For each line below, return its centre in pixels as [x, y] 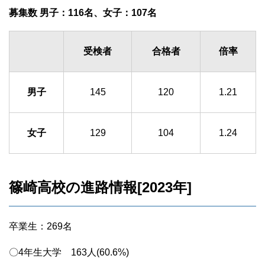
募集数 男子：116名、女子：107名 [83, 13]
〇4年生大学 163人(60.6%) [69, 253]
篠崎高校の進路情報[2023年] [100, 188]
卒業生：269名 [41, 227]
